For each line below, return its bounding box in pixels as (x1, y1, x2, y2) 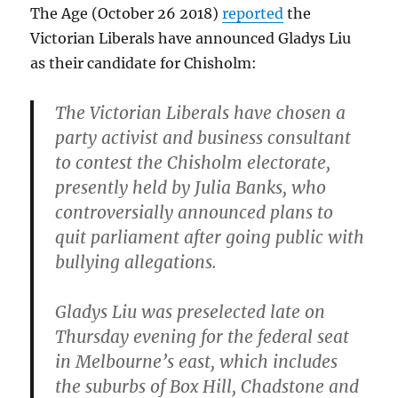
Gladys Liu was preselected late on (55, 301, 326, 323)
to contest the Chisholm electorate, (55, 152, 331, 174)
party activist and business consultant (55, 127, 352, 149)
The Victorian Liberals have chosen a (55, 102, 346, 124)
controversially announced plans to (55, 202, 334, 224)
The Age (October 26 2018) (30, 4, 223, 23)
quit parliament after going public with (55, 227, 365, 249)
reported (222, 4, 284, 23)
